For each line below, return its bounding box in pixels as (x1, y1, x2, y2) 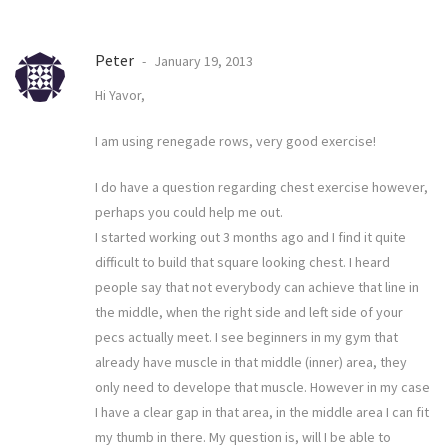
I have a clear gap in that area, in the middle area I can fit (95, 403, 429, 422)
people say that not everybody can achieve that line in (95, 278, 419, 297)
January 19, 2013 (151, 52, 253, 71)
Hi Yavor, (95, 86, 145, 105)
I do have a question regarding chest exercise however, (95, 178, 428, 197)
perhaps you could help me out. (95, 203, 283, 222)
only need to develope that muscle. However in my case (95, 378, 430, 397)
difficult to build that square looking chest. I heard (95, 253, 390, 272)
